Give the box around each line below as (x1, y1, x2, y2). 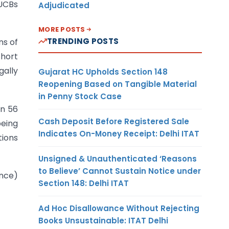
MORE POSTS (38, 24, 85, 34)
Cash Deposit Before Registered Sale (38, 116, 189, 127)
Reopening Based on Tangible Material (38, 78, 197, 89)
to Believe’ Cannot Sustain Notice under (38, 165, 201, 176)
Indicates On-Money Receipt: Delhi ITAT (38, 128, 199, 139)
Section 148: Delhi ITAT (38, 177, 129, 189)
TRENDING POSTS (47, 35, 119, 47)
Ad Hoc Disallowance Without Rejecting (38, 202, 199, 214)
